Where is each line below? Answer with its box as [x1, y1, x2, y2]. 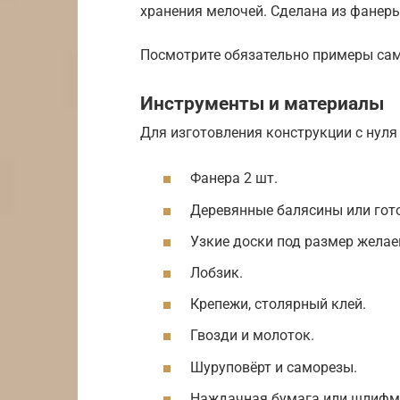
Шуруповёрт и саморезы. [190, 358, 357, 376]
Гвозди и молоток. [190, 327, 314, 345]
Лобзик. [190, 264, 243, 282]
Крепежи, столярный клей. [190, 296, 366, 313]
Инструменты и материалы [140, 92, 384, 114]
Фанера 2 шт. [190, 170, 278, 187]
